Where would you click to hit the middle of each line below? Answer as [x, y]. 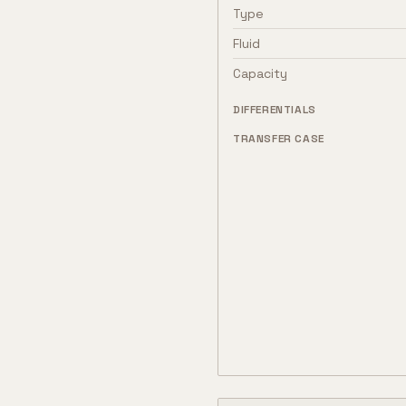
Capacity [260, 73]
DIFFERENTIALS [275, 110]
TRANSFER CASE [279, 139]
